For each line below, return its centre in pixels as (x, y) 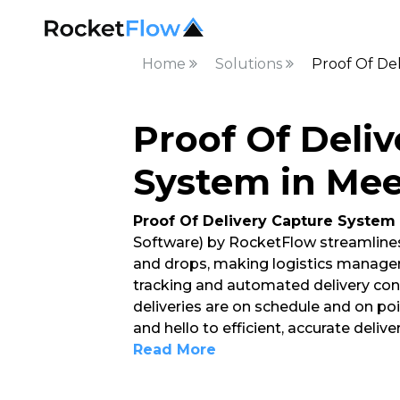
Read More (174, 350)
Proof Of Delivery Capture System (264, 221)
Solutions (250, 64)
